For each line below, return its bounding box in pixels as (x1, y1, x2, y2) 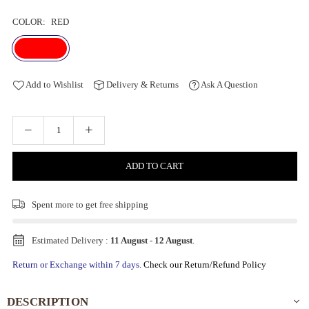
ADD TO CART (126, 161, 183, 172)
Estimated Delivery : (31, 235, 110, 246)
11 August (110, 235, 148, 246)
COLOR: (12, 16, 48, 27)
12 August (154, 235, 192, 246)
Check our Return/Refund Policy (143, 259, 266, 270)
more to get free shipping (54, 199, 148, 210)
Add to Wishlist (25, 79, 83, 90)
